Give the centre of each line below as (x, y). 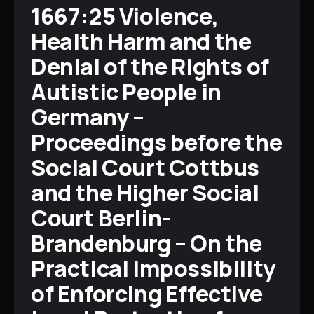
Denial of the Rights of (150, 67)
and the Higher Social (145, 193)
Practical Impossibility (153, 269)
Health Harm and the (141, 42)
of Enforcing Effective (147, 294)
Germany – (88, 117)
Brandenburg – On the (147, 244)
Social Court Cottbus (145, 168)
